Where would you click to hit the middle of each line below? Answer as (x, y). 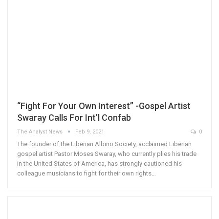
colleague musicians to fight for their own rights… (87, 173)
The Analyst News (41, 131)
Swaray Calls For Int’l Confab (74, 117)
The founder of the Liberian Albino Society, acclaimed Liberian (104, 144)
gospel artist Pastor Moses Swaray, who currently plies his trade (107, 153)
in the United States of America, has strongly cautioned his (99, 163)
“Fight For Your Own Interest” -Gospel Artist (104, 106)
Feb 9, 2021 (90, 131)
